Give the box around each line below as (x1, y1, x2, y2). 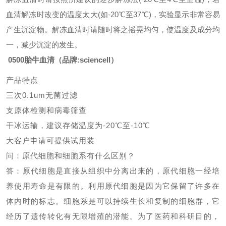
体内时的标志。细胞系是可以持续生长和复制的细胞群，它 (6, 197, 220, 205)
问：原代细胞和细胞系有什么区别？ (6, 151, 135, 160)
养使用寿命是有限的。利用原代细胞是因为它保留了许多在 (6, 182, 220, 190)
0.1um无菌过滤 (22, 91, 78, 99)
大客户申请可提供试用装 (6, 136, 95, 145)
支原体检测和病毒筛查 (6, 106, 87, 115)
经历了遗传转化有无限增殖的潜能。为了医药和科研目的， (6, 212, 220, 220)
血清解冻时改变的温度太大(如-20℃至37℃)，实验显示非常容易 (6, 10, 220, 19)
